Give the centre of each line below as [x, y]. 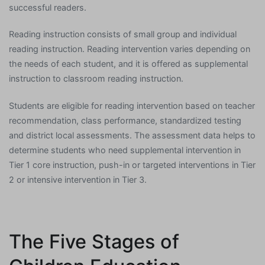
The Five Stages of [94, 241]
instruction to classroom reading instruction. [96, 79]
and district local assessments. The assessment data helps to [132, 135]
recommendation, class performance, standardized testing [125, 120]
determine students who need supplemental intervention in [125, 150]
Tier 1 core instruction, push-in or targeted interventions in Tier [132, 164]
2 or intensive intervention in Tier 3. [78, 179]
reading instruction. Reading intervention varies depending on [130, 49]
